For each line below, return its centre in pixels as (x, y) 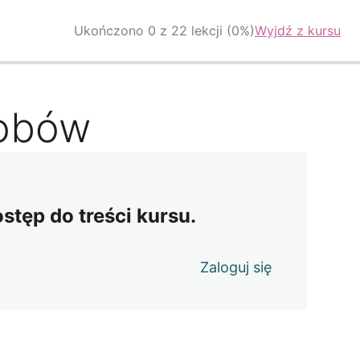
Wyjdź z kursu (298, 30)
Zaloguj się (236, 267)
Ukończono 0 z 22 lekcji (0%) (164, 30)
